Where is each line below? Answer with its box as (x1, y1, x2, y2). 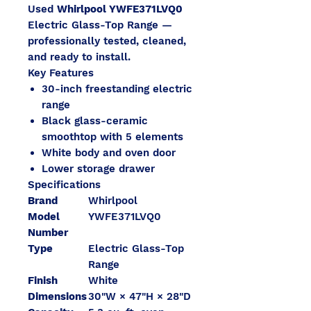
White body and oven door (42, 146, 176, 159)
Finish (28, 274, 58, 287)
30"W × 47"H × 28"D (88, 290, 191, 303)
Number (28, 226, 68, 239)
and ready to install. (28, 51, 131, 63)
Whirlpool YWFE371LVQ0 (57, 3, 183, 15)
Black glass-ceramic (42, 115, 148, 127)
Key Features (28, 67, 94, 79)
